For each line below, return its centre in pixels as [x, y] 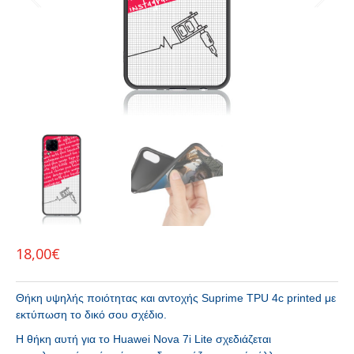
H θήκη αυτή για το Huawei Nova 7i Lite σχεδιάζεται [143, 339]
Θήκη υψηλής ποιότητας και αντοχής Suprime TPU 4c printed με [176, 298]
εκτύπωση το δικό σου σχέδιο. [91, 314]
